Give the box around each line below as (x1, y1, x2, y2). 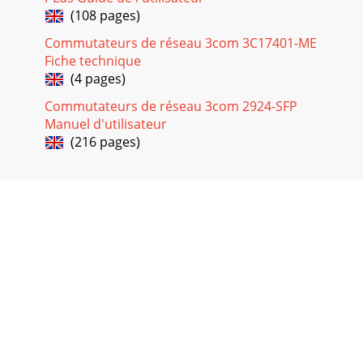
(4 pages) (64, 70, 126, 88)
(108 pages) (64, 6, 140, 25)
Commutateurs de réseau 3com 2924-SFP (45, 97, 297, 116)
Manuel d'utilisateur (45, 115, 167, 134)
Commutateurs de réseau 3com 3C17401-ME (45, 34, 317, 53)
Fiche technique (45, 52, 141, 70)
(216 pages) (64, 133, 140, 152)
